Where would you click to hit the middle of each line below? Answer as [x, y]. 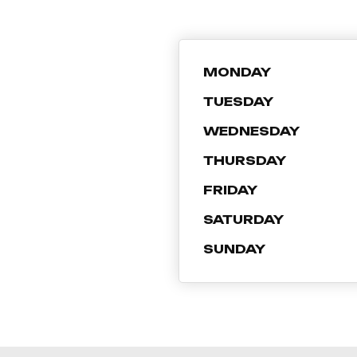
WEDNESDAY [251, 131]
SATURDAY [243, 220]
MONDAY [237, 72]
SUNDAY [234, 249]
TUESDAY [238, 102]
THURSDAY [245, 161]
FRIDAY [230, 190]
